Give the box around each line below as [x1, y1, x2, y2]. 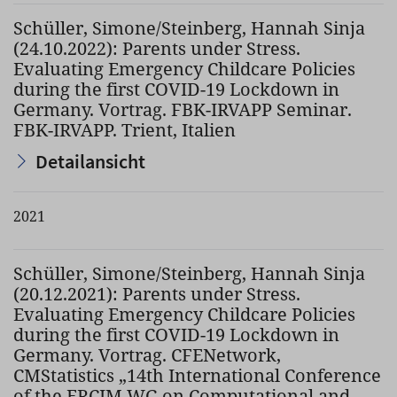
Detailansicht [35, 149, 145, 174]
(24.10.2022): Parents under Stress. [13, 36, 300, 60]
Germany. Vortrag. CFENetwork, [13, 343, 281, 367]
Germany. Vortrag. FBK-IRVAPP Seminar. [13, 97, 352, 121]
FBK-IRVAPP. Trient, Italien [13, 118, 236, 142]
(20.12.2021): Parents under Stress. [13, 282, 300, 306]
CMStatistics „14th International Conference [13, 363, 381, 387]
